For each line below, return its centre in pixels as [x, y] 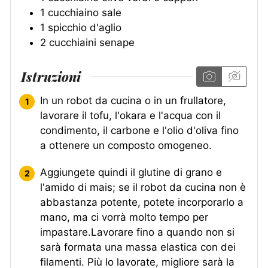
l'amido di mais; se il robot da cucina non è [143, 187]
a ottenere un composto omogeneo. [126, 145]
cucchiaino [73, 13]
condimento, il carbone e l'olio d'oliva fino [139, 130]
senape [117, 43]
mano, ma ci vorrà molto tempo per [124, 217]
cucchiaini [73, 43]
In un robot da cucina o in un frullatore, [133, 100]
